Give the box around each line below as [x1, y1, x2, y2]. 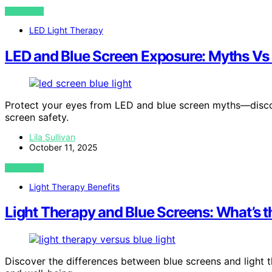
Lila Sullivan [29, 131, 75, 142]
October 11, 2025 [29, 141, 98, 152]
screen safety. [5, 110, 69, 123]
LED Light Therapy [29, 24, 103, 35]
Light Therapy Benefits [29, 181, 120, 192]
